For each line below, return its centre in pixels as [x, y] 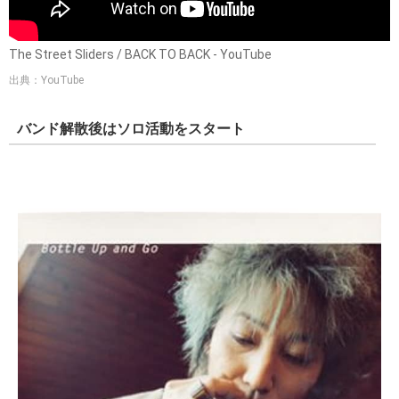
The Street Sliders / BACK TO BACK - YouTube [140, 54]
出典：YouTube [46, 80]
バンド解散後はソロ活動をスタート [131, 128]
